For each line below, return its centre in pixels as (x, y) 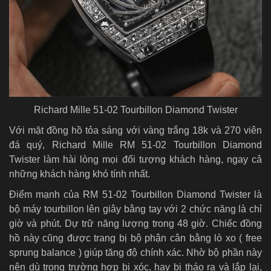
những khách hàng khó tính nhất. (80, 174)
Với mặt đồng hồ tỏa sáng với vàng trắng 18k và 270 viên (135, 131)
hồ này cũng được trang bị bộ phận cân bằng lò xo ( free (135, 238)
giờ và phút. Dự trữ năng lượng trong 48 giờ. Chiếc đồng (135, 224)
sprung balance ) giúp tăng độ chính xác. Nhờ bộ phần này (135, 253)
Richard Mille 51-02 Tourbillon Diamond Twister (135, 110)
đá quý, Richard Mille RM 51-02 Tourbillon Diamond (135, 145)
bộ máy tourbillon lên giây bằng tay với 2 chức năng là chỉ (135, 209)
